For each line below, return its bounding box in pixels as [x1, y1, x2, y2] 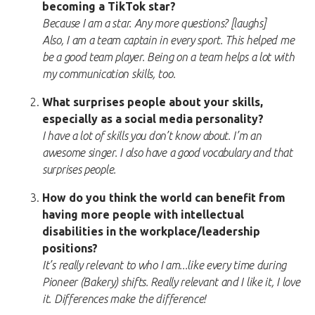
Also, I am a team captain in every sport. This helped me [42, 34, 295, 47]
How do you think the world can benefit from [42, 191, 285, 205]
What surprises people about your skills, [42, 96, 263, 109]
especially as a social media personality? [42, 112, 264, 126]
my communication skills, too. [42, 67, 176, 81]
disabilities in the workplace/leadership [42, 225, 260, 238]
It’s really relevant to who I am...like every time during [42, 259, 286, 272]
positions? [42, 242, 98, 255]
